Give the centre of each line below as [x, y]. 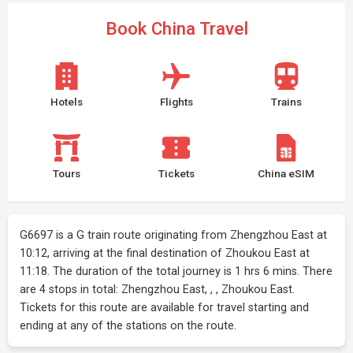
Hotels [67, 102]
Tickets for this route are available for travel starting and [164, 308]
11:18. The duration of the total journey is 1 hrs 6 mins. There [176, 271]
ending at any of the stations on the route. [128, 326]
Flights [176, 102]
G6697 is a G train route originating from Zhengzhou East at [173, 235]
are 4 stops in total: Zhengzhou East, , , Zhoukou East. [157, 290]
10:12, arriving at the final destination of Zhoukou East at [165, 253]
